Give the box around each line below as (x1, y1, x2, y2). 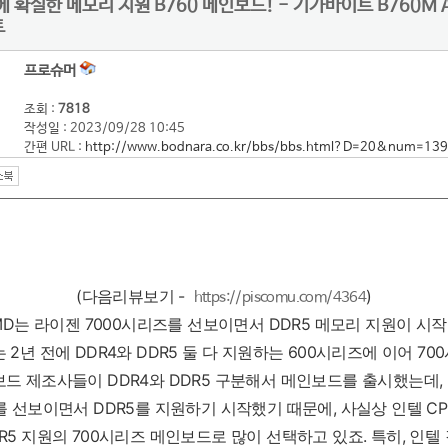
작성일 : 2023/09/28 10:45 (24, 121, 185, 136)
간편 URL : (24, 140, 85, 155)
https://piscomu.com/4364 (193, 289, 367, 306)
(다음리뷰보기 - (76, 286, 194, 306)
